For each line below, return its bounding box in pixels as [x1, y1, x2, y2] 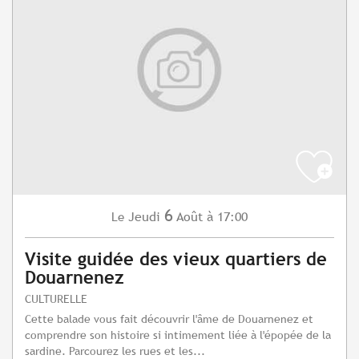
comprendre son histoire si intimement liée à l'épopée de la [25, 328, 331, 342]
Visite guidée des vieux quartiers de [25, 249, 327, 270]
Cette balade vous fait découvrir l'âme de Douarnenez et [25, 312, 313, 326]
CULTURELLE [25, 292, 87, 306]
